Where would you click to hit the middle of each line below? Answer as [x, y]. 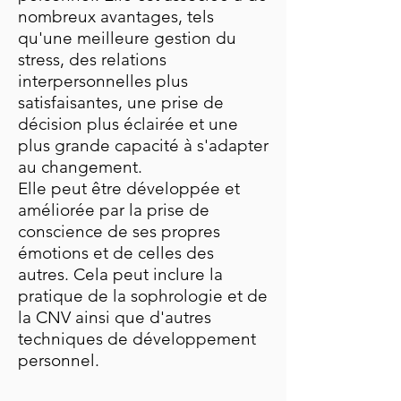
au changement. [80, 167]
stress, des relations [92, 60]
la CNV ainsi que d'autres [115, 317]
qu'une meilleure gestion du [127, 38]
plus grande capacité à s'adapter [143, 145]
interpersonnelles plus [103, 81]
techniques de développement [137, 339]
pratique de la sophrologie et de [143, 296]
